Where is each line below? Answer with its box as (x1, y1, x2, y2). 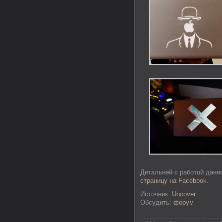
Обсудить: (140, 199, 173, 206)
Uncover (172, 190, 196, 198)
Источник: (140, 190, 172, 198)
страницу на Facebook (140, 177, 207, 184)
